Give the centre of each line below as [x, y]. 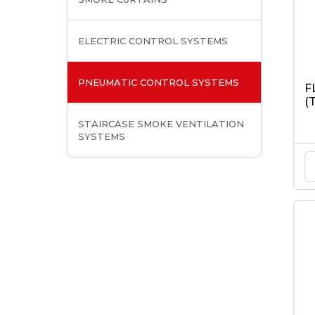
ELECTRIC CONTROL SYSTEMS [153, 41]
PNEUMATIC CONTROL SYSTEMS [158, 82]
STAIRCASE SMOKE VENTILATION [161, 124]
